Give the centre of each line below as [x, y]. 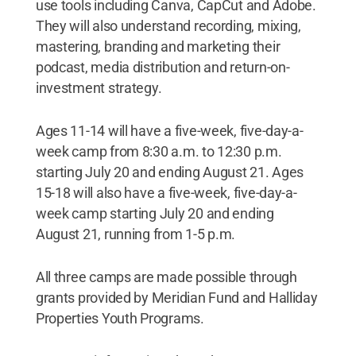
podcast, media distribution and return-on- [163, 67]
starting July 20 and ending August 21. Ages [170, 172]
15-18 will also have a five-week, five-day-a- [166, 192]
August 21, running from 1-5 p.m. [135, 234]
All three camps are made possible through [166, 277]
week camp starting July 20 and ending [155, 213]
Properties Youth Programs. [120, 318]
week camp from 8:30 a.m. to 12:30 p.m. [159, 151]
